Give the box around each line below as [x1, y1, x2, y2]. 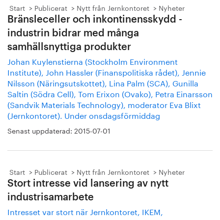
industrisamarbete [7, 192, 94, 202]
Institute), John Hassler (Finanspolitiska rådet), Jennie [7, 65, 206, 78]
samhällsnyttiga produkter [7, 42, 131, 52]
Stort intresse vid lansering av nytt [7, 179, 168, 189]
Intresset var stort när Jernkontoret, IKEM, [7, 205, 163, 217]
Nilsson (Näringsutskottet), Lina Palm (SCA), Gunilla [7, 76, 198, 88]
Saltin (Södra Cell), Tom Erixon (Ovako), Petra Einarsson [7, 87, 213, 99]
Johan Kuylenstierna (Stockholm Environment [7, 55, 178, 67]
